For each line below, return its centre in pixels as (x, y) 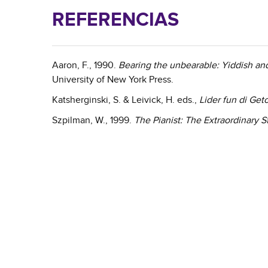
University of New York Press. (115, 80)
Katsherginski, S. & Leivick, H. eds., (126, 100)
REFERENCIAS (115, 20)
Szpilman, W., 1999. (93, 120)
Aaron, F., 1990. (85, 65)
